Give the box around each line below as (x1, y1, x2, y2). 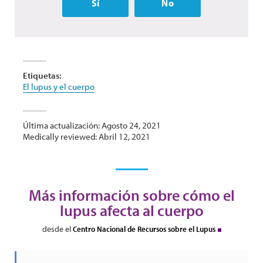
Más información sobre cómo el (28, 186, 235, 205)
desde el (42, 224, 73, 235)
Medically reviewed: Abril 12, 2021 (23, 131, 150, 143)
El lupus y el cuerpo (23, 81, 95, 93)
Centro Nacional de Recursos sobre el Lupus (72, 224, 215, 235)
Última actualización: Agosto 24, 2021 (23, 120, 161, 131)
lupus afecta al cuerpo (59, 201, 204, 221)
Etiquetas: (23, 70, 62, 82)
